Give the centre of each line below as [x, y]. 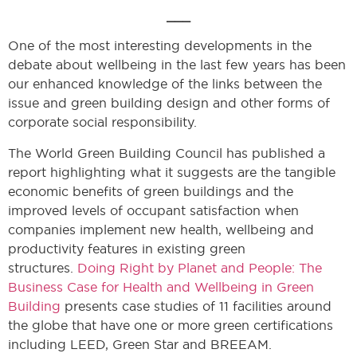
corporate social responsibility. [102, 122]
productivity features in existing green [127, 248]
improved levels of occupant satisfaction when [153, 210]
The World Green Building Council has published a [167, 153]
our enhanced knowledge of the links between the [165, 84]
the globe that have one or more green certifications [171, 325]
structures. [43, 267]
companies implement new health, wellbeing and [161, 229]
